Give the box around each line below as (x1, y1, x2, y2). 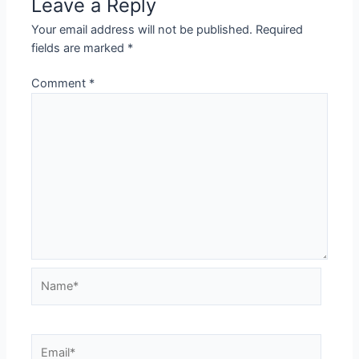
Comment (31, 76, 90, 91)
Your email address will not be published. (31, 22, 253, 37)
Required (256, 22, 304, 37)
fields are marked (31, 40, 128, 55)
